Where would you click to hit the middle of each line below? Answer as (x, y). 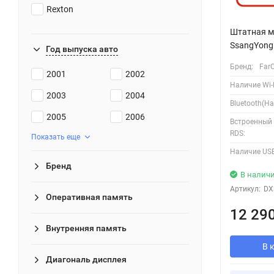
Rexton (60, 9)
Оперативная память (89, 197)
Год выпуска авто (82, 49)
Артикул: (245, 189)
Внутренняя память (86, 228)
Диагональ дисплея (86, 259)
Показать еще (56, 137)
